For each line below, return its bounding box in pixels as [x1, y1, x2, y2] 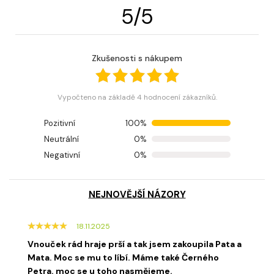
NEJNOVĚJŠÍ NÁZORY [88, 188, 186, 201]
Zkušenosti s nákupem [97, 52, 182, 64]
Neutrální [43, 133, 79, 144]
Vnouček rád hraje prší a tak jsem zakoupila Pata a [28, 238, 242, 250]
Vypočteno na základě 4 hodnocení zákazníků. [62, 92, 217, 102]
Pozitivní [43, 117, 75, 128]
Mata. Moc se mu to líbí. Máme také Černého [28, 251, 219, 263]
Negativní [43, 149, 80, 160]
